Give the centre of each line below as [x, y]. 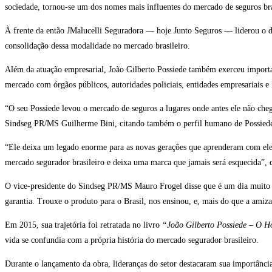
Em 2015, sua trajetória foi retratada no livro [83, 225]
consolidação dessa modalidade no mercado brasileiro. [97, 46]
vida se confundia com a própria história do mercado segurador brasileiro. [132, 240]
